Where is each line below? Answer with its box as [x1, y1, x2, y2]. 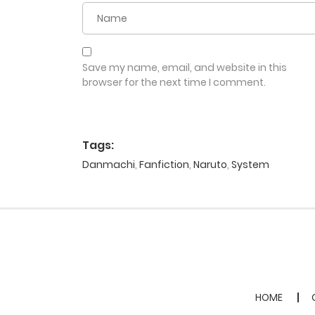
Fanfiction [139, 157, 189, 172]
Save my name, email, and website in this [82, 60, 287, 75]
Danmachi [82, 157, 135, 172]
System [231, 157, 269, 172]
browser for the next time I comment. [82, 75, 266, 90]
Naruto [193, 157, 227, 172]
